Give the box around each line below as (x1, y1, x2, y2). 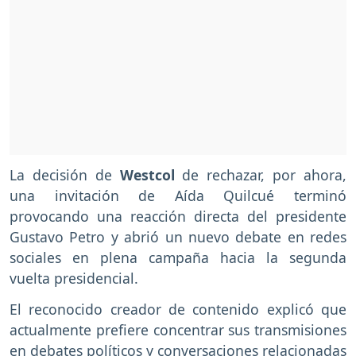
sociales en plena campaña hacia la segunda (10, 248, 346, 268)
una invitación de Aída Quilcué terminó (10, 186, 346, 206)
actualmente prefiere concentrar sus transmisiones (10, 320, 346, 340)
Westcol (119, 165, 175, 185)
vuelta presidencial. (10, 269, 138, 288)
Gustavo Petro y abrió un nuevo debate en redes (10, 227, 346, 247)
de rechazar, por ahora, (174, 165, 347, 185)
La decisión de (10, 165, 120, 185)
